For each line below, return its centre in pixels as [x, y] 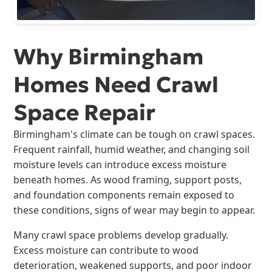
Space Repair [85, 112]
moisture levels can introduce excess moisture [120, 164]
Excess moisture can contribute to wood [106, 250]
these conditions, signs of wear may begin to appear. [134, 210]
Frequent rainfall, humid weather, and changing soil [132, 149]
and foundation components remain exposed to [124, 195]
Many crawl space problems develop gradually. [121, 235]
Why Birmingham [109, 56]
